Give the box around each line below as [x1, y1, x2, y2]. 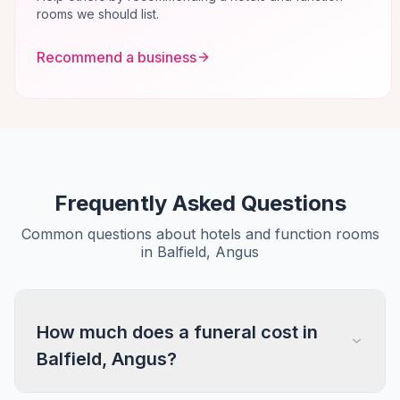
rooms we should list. [37, 6, 159, 21]
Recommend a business [37, 47, 196, 66]
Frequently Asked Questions [54, 190, 346, 216]
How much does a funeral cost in [37, 321, 318, 343]
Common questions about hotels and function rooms [21, 225, 379, 243]
